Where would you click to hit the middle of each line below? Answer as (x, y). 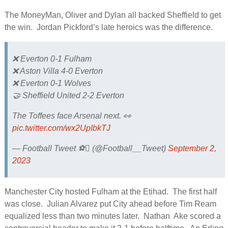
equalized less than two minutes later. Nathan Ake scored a (112, 216)
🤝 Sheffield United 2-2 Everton (68, 95)
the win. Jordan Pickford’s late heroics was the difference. (108, 27)
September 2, (192, 148)
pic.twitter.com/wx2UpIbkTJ (61, 128)
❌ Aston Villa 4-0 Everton (57, 71)
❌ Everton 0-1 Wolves (51, 83)
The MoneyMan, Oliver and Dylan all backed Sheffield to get (112, 15)
